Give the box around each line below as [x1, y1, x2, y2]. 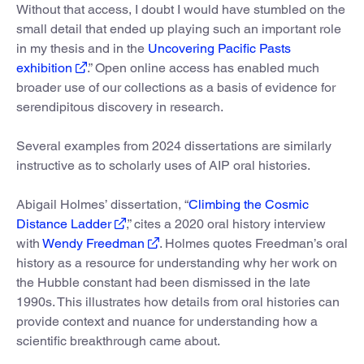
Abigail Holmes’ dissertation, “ [16, 197, 188, 213]
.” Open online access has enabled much [87, 60, 319, 76]
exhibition [16, 60, 72, 76]
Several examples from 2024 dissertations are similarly [16, 138, 331, 154]
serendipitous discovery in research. [16, 99, 223, 115]
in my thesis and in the [16, 41, 148, 57]
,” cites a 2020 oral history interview [126, 216, 326, 232]
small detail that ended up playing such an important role [16, 21, 341, 37]
